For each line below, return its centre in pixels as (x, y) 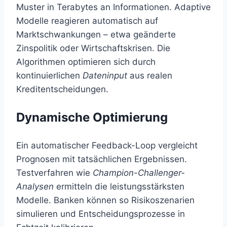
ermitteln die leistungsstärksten (119, 187)
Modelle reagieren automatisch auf (87, 21)
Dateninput (105, 76)
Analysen (35, 187)
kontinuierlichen (49, 76)
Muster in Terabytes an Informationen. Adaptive (113, 7)
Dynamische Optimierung (92, 118)
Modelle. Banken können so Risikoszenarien (105, 200)
